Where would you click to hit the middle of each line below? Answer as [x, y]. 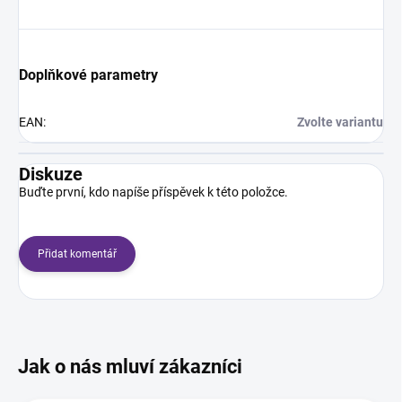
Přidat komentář [77, 254]
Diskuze [51, 175]
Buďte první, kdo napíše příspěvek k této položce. [153, 192]
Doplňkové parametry [88, 75]
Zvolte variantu [340, 122]
